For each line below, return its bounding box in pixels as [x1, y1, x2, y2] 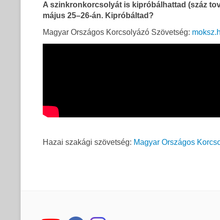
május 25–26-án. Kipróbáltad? [43, 11, 154, 20]
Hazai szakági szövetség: [43, 138, 134, 147]
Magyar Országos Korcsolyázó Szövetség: [43, 28, 192, 37]
